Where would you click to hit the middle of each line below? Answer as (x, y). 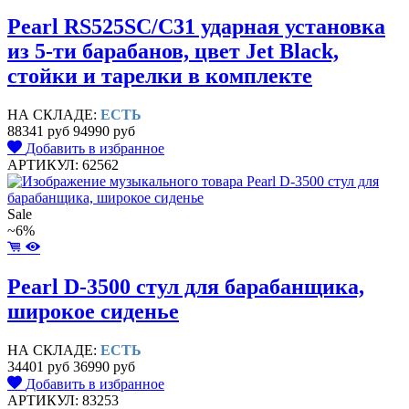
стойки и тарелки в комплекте (160, 76)
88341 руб (38, 131)
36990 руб (104, 367)
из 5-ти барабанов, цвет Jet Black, (173, 52)
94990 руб (104, 131)
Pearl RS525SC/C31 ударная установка (196, 27)
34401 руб (38, 367)
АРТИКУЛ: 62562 (63, 165)
